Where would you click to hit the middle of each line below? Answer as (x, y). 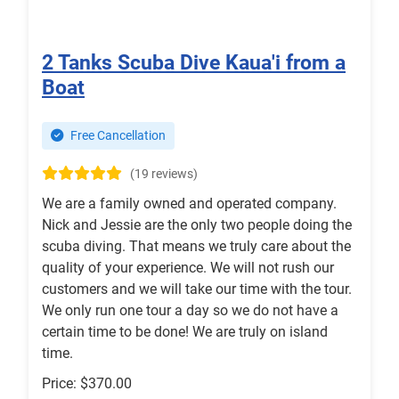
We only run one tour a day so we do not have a (190, 311)
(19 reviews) (164, 175)
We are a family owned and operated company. (189, 204)
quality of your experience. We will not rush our (188, 268)
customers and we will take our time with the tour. (197, 289)
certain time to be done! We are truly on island (185, 332)
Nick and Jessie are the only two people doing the (197, 225)
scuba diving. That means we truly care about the (196, 247)
